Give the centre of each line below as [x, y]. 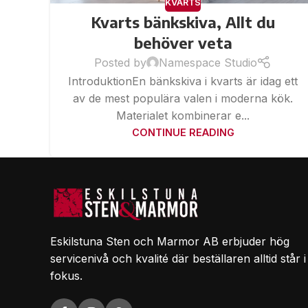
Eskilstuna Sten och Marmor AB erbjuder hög [170, 242]
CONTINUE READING [183, 133]
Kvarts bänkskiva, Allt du [183, 22]
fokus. [66, 276]
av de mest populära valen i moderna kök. [183, 99]
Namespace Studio [208, 62]
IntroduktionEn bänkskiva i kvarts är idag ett [183, 81]
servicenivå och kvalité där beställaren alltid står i [178, 259]
